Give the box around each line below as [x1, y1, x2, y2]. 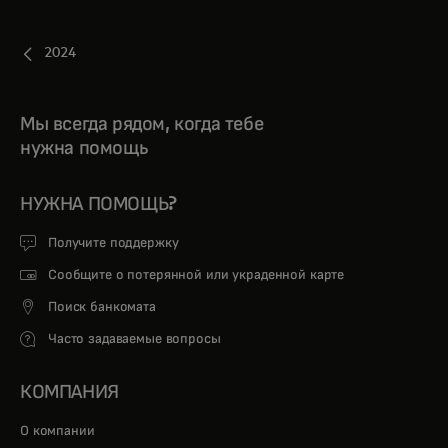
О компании [20, 423, 99, 438]
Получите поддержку [48, 235, 179, 250]
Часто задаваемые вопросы [48, 331, 221, 346]
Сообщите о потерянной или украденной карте [48, 267, 345, 282]
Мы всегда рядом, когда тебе [20, 113, 264, 134]
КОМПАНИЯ [20, 381, 119, 402]
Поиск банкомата [48, 299, 156, 314]
